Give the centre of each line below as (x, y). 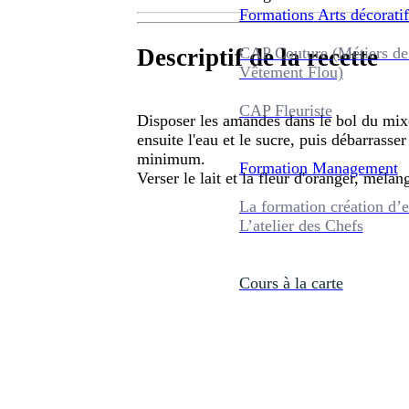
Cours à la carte (291, 283)
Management (355, 168)
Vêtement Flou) (291, 72)
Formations (276, 14)
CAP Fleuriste (285, 110)
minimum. (171, 158)
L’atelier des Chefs (301, 225)
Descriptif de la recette (257, 58)
